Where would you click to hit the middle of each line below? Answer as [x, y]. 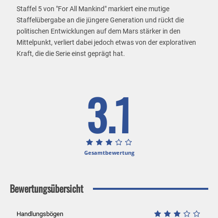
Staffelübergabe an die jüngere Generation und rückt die [100, 20]
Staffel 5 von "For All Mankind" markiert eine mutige [93, 9]
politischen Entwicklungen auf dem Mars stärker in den [99, 31]
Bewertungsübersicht [46, 189]
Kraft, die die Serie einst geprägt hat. [71, 54]
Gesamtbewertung [109, 153]
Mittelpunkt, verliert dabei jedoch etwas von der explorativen [106, 43]
